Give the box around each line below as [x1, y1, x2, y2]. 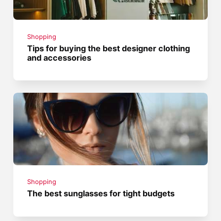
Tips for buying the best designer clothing [27, 43, 190, 53]
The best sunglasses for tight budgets [27, 188, 175, 199]
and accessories [27, 52, 92, 63]
